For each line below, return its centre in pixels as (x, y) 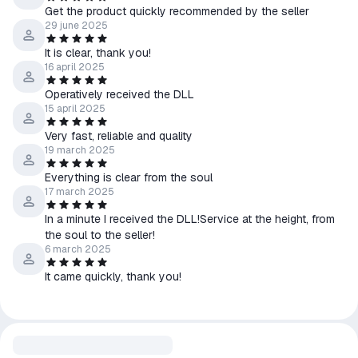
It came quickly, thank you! (113, 276)
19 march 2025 (80, 150)
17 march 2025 (80, 192)
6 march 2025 (78, 249)
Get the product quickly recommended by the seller (177, 11)
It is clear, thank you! (98, 53)
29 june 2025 (76, 26)
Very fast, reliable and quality (119, 136)
